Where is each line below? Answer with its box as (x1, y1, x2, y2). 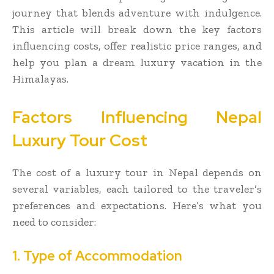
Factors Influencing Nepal (12, 106, 262, 128)
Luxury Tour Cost (12, 129, 147, 151)
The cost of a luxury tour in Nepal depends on (12, 165, 262, 179)
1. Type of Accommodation (12, 246, 182, 265)
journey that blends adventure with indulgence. (12, 6, 262, 20)
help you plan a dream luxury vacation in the (12, 55, 262, 69)
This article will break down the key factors (12, 22, 262, 36)
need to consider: (12, 215, 96, 229)
